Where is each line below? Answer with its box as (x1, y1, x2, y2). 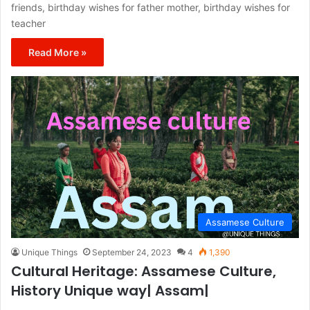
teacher (11, 17, 46, 30)
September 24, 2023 (92, 247, 172, 258)
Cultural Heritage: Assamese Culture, (11, 262, 276, 282)
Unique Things (21, 247, 77, 258)
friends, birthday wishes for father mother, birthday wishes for (11, 1, 290, 14)
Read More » (28, 46, 86, 59)
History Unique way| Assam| (11, 281, 209, 301)
